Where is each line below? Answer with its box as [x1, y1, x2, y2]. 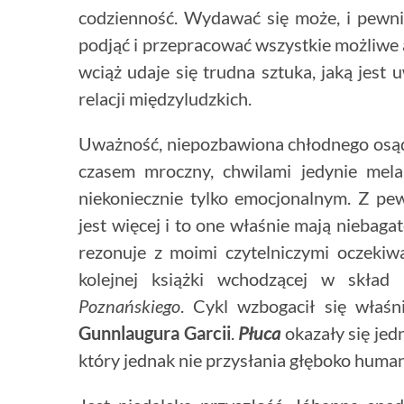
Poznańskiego [78, 295, 180, 317]
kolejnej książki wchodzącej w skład [78, 268, 390, 290]
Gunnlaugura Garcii [78, 322, 231, 344]
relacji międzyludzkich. [78, 87, 252, 110]
